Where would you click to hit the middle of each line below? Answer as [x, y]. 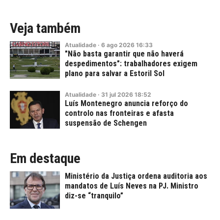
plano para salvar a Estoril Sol [115, 73]
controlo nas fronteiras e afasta [119, 113]
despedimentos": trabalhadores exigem [131, 63]
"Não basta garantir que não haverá [124, 54]
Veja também [45, 28]
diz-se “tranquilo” [94, 195]
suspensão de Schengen [106, 123]
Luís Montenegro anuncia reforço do [126, 104]
